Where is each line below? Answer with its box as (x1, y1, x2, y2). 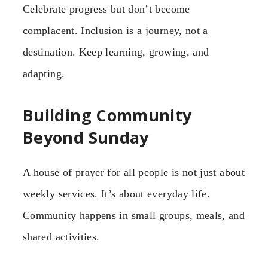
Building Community (23, 103, 192, 126)
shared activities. (23, 230, 100, 243)
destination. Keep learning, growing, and (23, 46, 209, 59)
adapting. (23, 68, 65, 80)
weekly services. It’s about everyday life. (23, 187, 211, 200)
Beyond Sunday (23, 126, 149, 148)
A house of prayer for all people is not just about (23, 166, 245, 178)
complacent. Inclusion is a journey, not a (23, 25, 208, 37)
